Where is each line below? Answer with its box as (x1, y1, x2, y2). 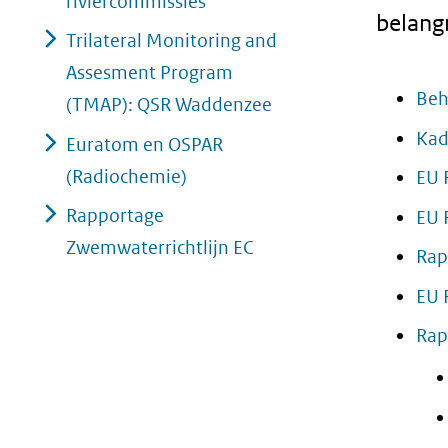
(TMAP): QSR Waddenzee (66, 93, 272, 116)
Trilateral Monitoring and (66, 29, 277, 52)
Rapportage (66, 204, 164, 227)
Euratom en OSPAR (66, 132, 223, 156)
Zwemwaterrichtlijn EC (66, 236, 254, 259)
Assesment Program (66, 61, 233, 84)
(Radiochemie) (66, 164, 187, 188)
